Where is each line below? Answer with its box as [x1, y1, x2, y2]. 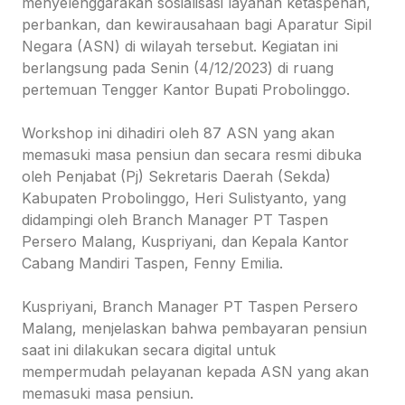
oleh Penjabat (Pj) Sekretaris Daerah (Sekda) [22, 167, 331, 186]
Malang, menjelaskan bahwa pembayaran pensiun [22, 319, 367, 338]
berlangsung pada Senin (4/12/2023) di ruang [22, 59, 334, 78]
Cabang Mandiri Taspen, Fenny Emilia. [22, 254, 283, 273]
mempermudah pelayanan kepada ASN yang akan [22, 363, 369, 381]
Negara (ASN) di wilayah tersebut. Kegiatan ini [22, 37, 338, 56]
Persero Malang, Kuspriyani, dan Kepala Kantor [22, 232, 349, 251]
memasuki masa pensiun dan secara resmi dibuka [22, 146, 362, 165]
